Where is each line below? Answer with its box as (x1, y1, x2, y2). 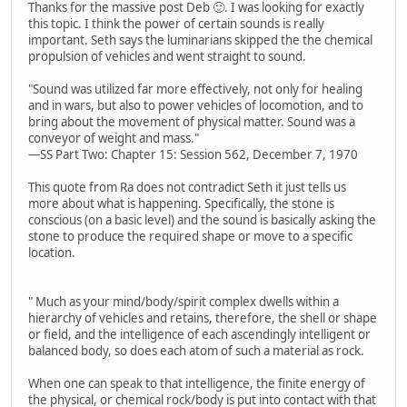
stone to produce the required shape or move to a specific (28, 228, 352, 245)
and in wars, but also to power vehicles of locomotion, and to (28, 97, 363, 114)
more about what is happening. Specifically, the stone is (28, 195, 334, 213)
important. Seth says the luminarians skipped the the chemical (28, 32, 372, 49)
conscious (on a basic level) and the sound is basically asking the (28, 212, 376, 229)
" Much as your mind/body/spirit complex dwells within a (28, 293, 339, 311)
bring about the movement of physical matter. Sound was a (28, 114, 355, 131)
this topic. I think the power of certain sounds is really (28, 15, 324, 33)
